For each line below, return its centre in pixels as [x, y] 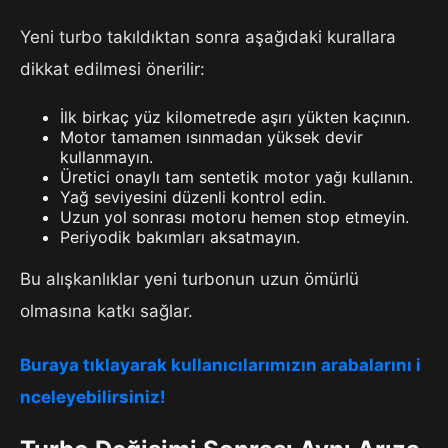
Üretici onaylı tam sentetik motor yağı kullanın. [236, 176]
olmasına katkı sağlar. [106, 310]
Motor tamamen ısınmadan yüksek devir [211, 136]
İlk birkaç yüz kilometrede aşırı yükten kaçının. [235, 116]
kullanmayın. [106, 156]
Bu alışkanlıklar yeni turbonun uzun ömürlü [189, 278]
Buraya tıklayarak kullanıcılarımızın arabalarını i [220, 364]
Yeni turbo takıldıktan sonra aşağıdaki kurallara [208, 36]
